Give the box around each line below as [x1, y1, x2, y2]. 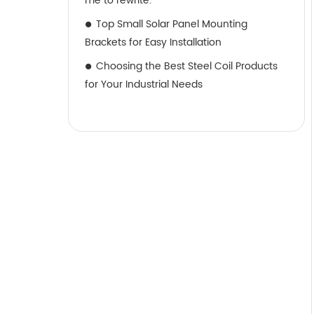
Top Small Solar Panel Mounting [96, 16, 247, 32]
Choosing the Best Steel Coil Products [96, 58, 278, 74]
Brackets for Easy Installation [85, 34, 221, 50]
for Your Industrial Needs [85, 76, 203, 93]
